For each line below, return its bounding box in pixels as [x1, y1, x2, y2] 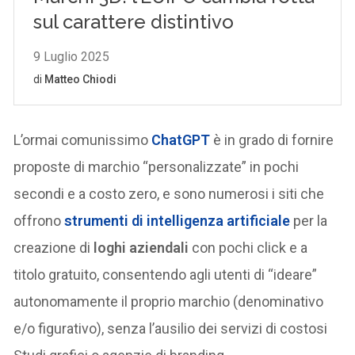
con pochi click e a [189, 239, 308, 256]
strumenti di [64, 212, 147, 229]
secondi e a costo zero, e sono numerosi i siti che [13, 185, 325, 202]
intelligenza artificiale [147, 212, 291, 229]
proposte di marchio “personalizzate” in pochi [13, 158, 300, 175]
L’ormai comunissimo [13, 131, 152, 148]
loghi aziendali [94, 239, 189, 256]
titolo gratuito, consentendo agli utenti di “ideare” [13, 265, 318, 283]
